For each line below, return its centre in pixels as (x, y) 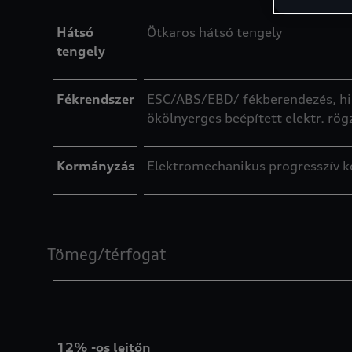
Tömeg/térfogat (106, 254)
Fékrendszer (95, 99)
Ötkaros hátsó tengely (214, 32)
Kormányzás (95, 166)
